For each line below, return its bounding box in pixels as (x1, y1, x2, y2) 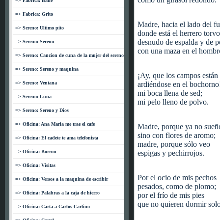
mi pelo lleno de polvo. (137, 98, 209, 106)
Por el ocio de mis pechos (137, 173, 217, 182)
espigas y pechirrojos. (137, 149, 204, 157)
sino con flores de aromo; (137, 131, 216, 139)
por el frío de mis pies (137, 191, 204, 199)
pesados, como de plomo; (137, 182, 216, 191)
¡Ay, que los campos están (137, 71, 218, 80)
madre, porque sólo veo (137, 140, 210, 148)
